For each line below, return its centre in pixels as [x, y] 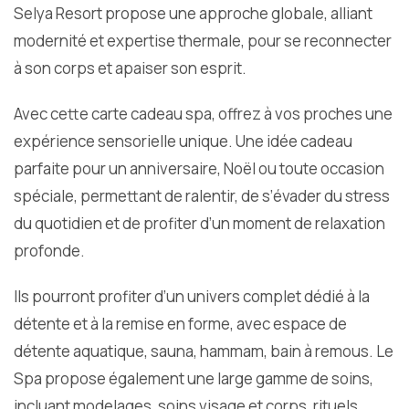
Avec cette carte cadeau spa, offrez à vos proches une [203, 114]
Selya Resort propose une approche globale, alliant [193, 14]
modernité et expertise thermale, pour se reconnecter [203, 41]
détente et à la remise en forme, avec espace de [180, 324]
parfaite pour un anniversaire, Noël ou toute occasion [199, 169]
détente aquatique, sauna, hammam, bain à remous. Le [204, 351]
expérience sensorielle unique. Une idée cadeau [183, 142]
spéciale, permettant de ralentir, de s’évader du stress [202, 196]
